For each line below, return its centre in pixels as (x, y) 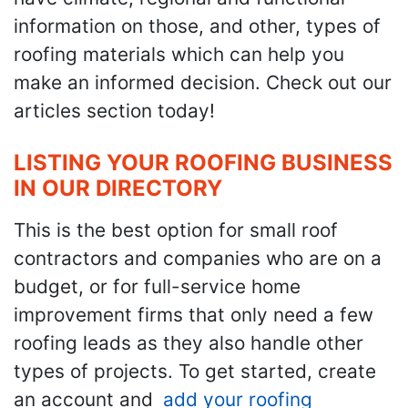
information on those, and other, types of (197, 25)
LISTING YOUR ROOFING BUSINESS (203, 163)
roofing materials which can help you (179, 54)
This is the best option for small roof (176, 230)
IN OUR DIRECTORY (118, 189)
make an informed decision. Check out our (203, 82)
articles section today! (114, 110)
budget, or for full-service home (157, 287)
